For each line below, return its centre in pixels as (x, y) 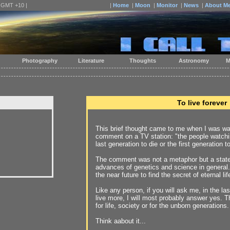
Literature (90, 61)
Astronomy (193, 61)
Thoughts (142, 61)
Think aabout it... (121, 221)
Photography (39, 61)
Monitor (167, 5)
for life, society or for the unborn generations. (162, 206)
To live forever (202, 103)
